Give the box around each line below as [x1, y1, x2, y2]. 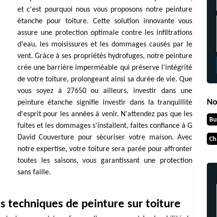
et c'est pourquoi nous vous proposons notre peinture [17, 6, 193, 14]
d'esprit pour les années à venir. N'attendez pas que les [17, 110, 193, 118]
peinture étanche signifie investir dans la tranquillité [17, 99, 193, 107]
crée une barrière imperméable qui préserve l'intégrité [17, 64, 193, 72]
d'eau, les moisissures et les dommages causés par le [17, 41, 193, 48]
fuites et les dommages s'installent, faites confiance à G [17, 122, 193, 130]
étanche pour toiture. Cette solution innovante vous [17, 17, 193, 25]
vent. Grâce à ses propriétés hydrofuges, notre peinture [17, 52, 193, 60]
